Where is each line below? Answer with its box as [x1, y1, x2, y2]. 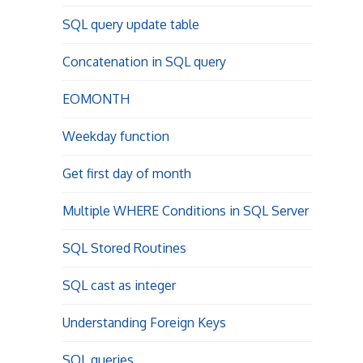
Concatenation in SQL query [62, 53, 226, 70]
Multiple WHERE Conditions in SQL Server [62, 203, 309, 219]
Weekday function [62, 128, 169, 144]
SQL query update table [62, 16, 199, 32]
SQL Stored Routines [62, 240, 186, 256]
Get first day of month [62, 165, 191, 181]
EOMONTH [62, 91, 130, 107]
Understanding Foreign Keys [62, 314, 226, 331]
